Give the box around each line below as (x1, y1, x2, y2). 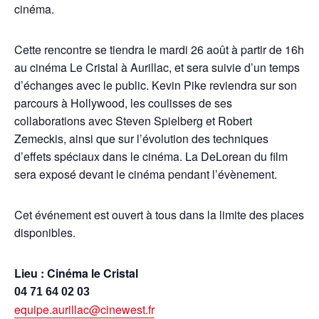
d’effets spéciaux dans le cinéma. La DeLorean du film (14, 148, 288, 164)
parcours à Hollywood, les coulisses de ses (14, 95, 232, 111)
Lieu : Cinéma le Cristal (14, 265, 138, 281)
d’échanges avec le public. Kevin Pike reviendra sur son (14, 77, 297, 93)
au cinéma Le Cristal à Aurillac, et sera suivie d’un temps (14, 59, 300, 75)
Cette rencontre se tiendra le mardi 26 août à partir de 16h (14, 41, 304, 58)
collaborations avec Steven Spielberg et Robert (14, 113, 252, 129)
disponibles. (14, 224, 75, 241)
